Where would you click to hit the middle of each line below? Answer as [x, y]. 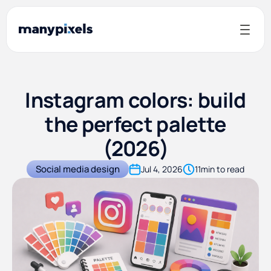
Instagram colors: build [135, 100]
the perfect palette [135, 124]
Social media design [78, 169]
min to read [223, 169]
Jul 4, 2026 [162, 169]
